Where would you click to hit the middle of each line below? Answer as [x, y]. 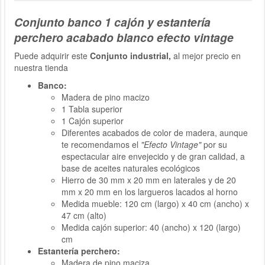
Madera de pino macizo [106, 97]
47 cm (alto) [84, 215]
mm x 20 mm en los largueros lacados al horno [150, 191]
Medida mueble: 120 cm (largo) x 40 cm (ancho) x [155, 203]
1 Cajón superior [93, 120]
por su [214, 144]
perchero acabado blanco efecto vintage [124, 37]
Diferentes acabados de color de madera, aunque [155, 132]
